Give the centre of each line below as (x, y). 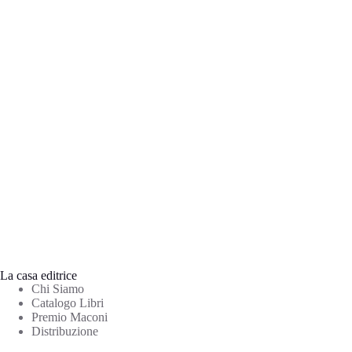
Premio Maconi (70, 317)
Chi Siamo (58, 289)
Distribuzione (65, 331)
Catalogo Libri (68, 303)
